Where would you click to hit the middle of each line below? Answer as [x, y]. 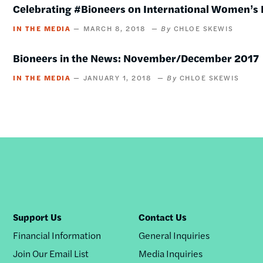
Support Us [37, 217]
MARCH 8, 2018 [114, 28]
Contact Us [163, 217]
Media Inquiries [171, 253]
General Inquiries [174, 235]
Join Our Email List [50, 253]
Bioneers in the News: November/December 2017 [136, 58]
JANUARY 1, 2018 [117, 77]
